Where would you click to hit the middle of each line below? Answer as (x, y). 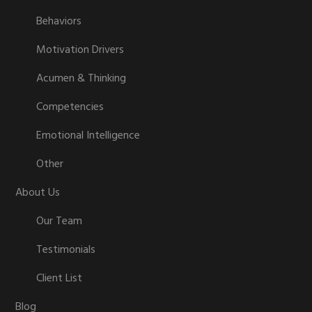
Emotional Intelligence (88, 136)
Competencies (70, 107)
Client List (60, 279)
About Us (38, 193)
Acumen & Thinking (81, 79)
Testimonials (66, 250)
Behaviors (59, 22)
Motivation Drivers (80, 50)
